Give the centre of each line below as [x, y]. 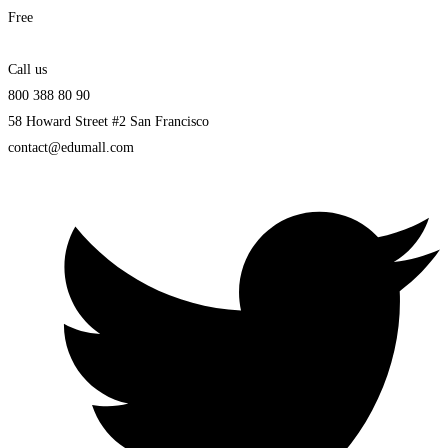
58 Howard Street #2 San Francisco [108, 122]
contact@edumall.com [71, 148]
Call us [27, 70]
